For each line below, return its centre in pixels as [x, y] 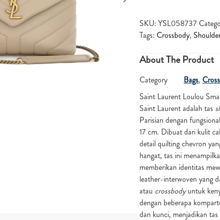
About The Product [177, 59]
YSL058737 [178, 23]
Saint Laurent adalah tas [177, 108]
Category [153, 80]
